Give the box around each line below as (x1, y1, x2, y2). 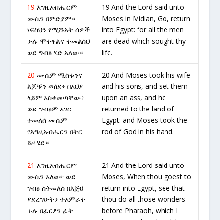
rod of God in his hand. (102, 127, 174, 136)
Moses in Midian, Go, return (102, 14, 191, 23)
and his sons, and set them (102, 82, 188, 91)
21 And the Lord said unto (102, 161, 185, 170)
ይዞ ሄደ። (27, 138, 49, 147)
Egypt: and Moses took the (102, 115, 188, 125)
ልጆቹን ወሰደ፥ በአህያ (27, 82, 83, 91)
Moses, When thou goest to (102, 172, 192, 181)
